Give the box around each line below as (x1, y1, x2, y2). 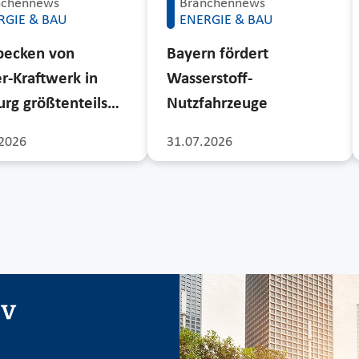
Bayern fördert (166, 45, 268, 63)
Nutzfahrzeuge (166, 95, 268, 112)
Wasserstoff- (166, 70, 252, 87)
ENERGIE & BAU (179, 12, 273, 28)
